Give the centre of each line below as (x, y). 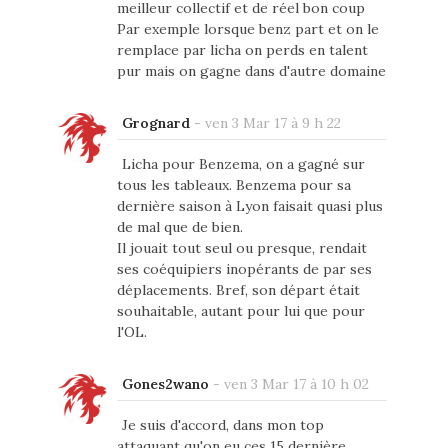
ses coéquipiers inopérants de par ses (244, 268)
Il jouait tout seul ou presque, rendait (241, 247)
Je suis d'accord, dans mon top (222, 424)
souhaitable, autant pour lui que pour (240, 310)
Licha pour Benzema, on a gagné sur (243, 163)
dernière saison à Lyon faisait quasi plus (249, 205)
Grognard (155, 122)
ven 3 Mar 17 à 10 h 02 (296, 383)
